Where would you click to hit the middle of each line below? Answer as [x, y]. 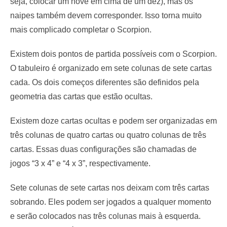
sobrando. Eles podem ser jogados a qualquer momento [111, 202]
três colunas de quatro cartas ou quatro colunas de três [108, 135]
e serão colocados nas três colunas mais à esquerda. [105, 216]
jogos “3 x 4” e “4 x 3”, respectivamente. [80, 164]
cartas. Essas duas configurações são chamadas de [103, 149]
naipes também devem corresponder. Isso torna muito [106, 16]
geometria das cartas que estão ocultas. [81, 97]
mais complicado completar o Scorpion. [81, 30]
